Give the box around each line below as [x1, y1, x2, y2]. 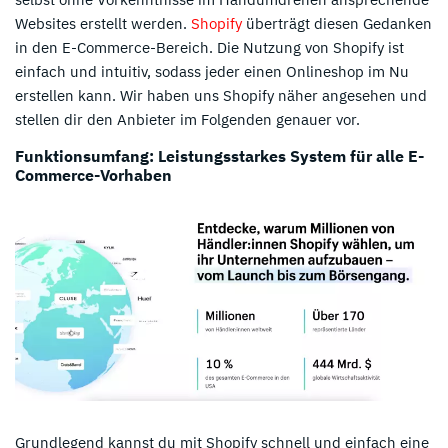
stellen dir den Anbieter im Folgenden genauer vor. [15, 109, 360, 129]
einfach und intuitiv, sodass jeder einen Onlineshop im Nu [15, 61, 409, 81]
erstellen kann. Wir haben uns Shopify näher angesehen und [15, 85, 427, 105]
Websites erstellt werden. [15, 13, 191, 33]
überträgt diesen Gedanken [242, 13, 432, 33]
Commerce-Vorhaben [15, 164, 172, 185]
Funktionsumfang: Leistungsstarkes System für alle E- [15, 145, 424, 166]
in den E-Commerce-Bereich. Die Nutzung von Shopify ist [15, 37, 404, 57]
